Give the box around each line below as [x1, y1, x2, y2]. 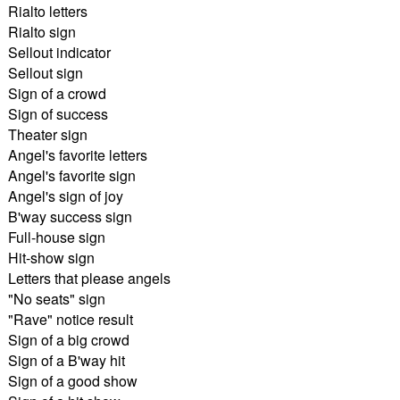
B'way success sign [7, 205, 132, 227]
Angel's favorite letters [7, 144, 147, 165]
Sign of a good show [7, 370, 137, 391]
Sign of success [7, 103, 108, 124]
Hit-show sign [7, 246, 95, 268]
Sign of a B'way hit [7, 349, 125, 371]
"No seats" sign [7, 287, 105, 309]
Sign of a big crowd [7, 329, 129, 350]
